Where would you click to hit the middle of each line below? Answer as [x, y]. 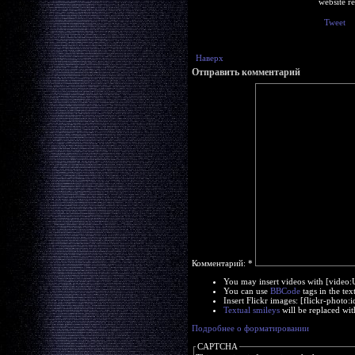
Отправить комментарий [246, 72]
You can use [247, 291]
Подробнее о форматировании [250, 328]
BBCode [285, 291]
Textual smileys [252, 310]
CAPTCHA [218, 346]
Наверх [210, 58]
